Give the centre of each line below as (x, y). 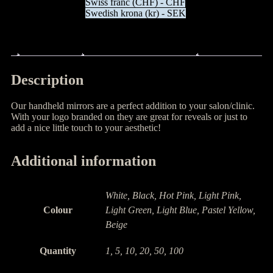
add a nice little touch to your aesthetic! (86, 127)
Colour (58, 210)
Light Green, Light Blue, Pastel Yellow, (180, 210)
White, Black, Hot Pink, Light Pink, (173, 195)
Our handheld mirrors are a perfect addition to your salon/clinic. (133, 105)
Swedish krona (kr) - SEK (136, 13)
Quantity (58, 250)
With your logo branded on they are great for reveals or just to (129, 116)
